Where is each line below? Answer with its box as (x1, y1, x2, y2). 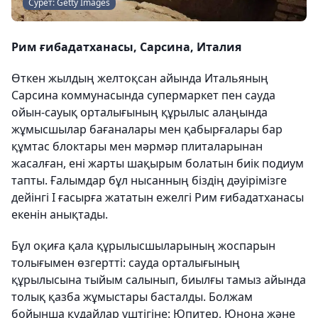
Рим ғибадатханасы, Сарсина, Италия (11, 39, 241, 55)
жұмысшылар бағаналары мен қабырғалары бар (11, 121, 283, 137)
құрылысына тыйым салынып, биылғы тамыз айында (11, 272, 306, 287)
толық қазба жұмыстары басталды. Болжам (11, 289, 253, 305)
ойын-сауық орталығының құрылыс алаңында (11, 104, 268, 120)
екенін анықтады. (11, 207, 108, 222)
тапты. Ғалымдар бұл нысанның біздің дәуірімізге (11, 172, 287, 188)
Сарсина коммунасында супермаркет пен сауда (11, 87, 275, 103)
